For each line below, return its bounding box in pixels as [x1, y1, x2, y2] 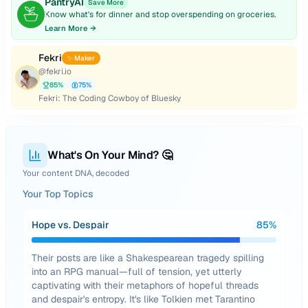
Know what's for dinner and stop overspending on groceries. [45, 9, 276, 20]
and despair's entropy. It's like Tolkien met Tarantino [32, 293, 255, 305]
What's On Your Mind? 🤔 [47, 148, 173, 162]
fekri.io [46, 66, 71, 77]
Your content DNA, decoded [23, 168, 129, 179]
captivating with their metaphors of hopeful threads [32, 279, 258, 291]
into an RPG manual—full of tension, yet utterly [32, 265, 242, 278]
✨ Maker [67, 53, 95, 63]
